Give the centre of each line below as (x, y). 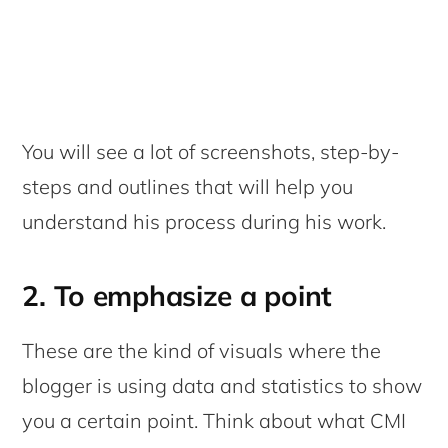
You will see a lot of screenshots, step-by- (211, 151)
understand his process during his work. (204, 221)
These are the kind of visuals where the (202, 350)
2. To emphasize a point (177, 295)
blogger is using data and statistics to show (222, 385)
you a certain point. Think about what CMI (214, 420)
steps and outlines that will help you (188, 186)
